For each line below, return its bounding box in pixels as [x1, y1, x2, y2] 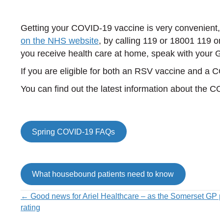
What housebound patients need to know [32, 170, 174, 179]
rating [21, 203, 40, 212]
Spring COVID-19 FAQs [32, 127, 115, 136]
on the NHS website [21, 36, 99, 46]
